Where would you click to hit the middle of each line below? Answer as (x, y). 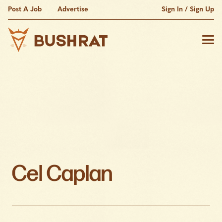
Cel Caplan (62, 174)
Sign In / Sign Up (188, 9)
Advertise (73, 9)
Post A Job (25, 9)
